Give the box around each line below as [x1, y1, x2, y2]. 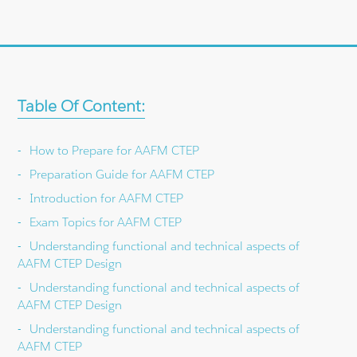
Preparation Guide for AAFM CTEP [29, 166, 215, 182]
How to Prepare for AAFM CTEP [29, 142, 200, 158]
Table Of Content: [18, 95, 146, 116]
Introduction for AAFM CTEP [29, 190, 184, 206]
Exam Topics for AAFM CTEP [29, 214, 182, 229]
